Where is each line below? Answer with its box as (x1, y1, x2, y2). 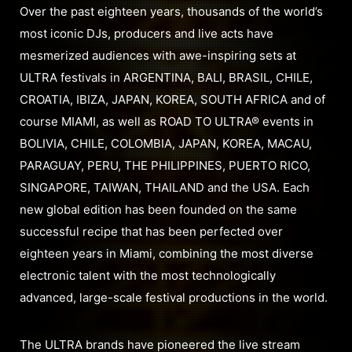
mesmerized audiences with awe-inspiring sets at (20, 47, 296, 63)
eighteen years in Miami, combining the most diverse (20, 245, 313, 261)
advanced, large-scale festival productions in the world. (20, 289, 328, 305)
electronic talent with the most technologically (20, 267, 276, 283)
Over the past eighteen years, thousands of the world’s (20, 3, 323, 19)
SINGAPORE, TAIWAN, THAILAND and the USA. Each (20, 179, 310, 195)
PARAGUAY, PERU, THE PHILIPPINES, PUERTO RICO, (20, 157, 310, 173)
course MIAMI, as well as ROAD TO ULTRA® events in (20, 113, 313, 129)
